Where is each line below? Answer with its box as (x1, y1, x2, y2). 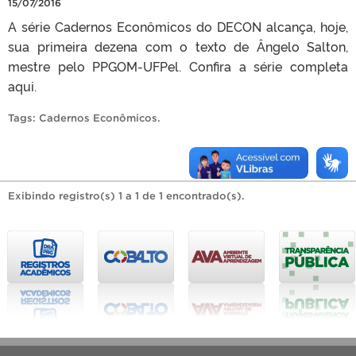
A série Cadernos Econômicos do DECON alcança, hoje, (8, 17, 348, 35)
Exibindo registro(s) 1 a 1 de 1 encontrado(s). (8, 189, 245, 202)
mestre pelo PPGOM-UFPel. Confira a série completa (8, 56, 348, 75)
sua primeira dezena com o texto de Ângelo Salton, (8, 37, 348, 55)
